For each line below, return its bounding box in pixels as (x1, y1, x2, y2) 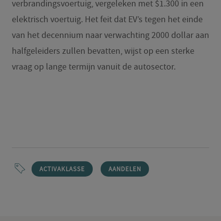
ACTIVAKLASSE (39, 164, 85, 173)
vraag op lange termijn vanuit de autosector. (11, 61, 178, 73)
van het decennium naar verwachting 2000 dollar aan (11, 29, 209, 41)
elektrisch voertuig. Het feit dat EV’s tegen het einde (11, 13, 203, 25)
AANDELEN (108, 164, 141, 173)
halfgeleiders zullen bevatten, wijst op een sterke (11, 45, 194, 57)
